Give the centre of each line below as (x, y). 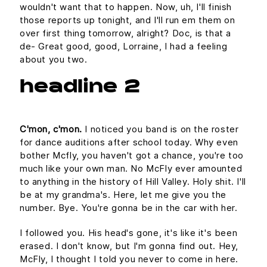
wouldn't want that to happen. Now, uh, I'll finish (126, 7)
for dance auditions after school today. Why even (129, 142)
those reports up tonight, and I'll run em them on (128, 20)
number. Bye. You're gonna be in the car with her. (129, 208)
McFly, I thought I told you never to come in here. (129, 259)
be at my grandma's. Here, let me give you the (123, 195)
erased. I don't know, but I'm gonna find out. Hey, (129, 246)
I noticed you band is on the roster (160, 129)
